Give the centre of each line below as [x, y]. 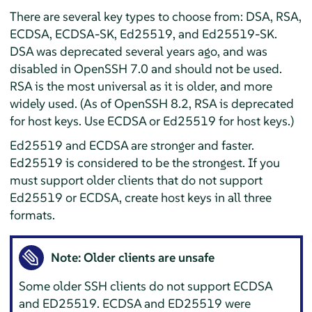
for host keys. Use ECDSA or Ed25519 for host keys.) [151, 121]
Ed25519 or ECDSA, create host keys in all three [140, 198]
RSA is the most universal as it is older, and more [141, 86]
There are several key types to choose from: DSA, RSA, [155, 17]
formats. [32, 215]
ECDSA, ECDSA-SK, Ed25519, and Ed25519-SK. [143, 34]
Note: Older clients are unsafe [133, 257]
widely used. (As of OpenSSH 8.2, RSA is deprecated [151, 104]
